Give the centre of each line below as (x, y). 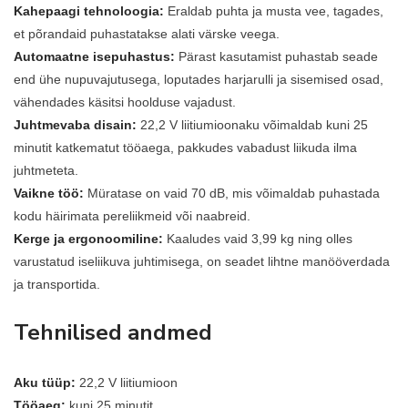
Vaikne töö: (49, 194)
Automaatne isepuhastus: (94, 57)
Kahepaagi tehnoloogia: (89, 11)
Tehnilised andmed (113, 333)
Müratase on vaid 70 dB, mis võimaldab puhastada (234, 194)
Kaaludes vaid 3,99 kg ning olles (260, 239)
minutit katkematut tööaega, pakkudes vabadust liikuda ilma (185, 148)
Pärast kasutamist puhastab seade (278, 57)
